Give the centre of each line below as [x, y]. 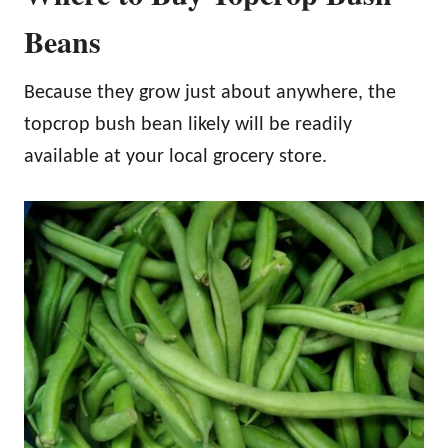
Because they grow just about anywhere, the [210, 92]
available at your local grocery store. [175, 156]
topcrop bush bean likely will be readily [188, 124]
